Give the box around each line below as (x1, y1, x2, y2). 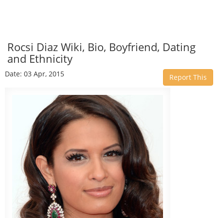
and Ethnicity (7, 51, 73, 66)
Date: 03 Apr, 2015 (5, 69, 64, 78)
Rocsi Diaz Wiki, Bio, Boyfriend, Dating (7, 39, 196, 54)
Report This (169, 73, 207, 82)
